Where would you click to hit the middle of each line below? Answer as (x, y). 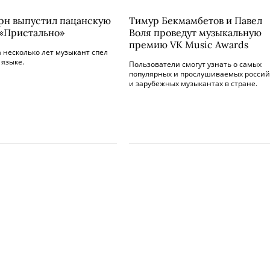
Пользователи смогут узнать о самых (195, 64)
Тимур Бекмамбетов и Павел (196, 20)
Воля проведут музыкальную (195, 33)
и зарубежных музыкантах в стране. (193, 83)
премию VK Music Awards (189, 45)
